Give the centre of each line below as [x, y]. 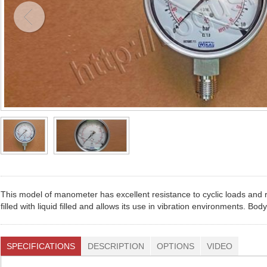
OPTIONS [176, 246]
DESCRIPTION [116, 246]
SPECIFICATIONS [41, 246]
